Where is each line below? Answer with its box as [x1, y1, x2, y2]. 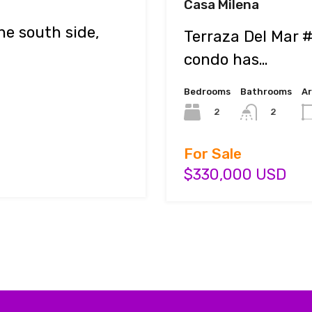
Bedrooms [184, 86, 231, 97]
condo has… [184, 49, 268, 69]
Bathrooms [240, 86, 292, 97]
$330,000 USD [184, 165, 286, 185]
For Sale [184, 145, 242, 163]
